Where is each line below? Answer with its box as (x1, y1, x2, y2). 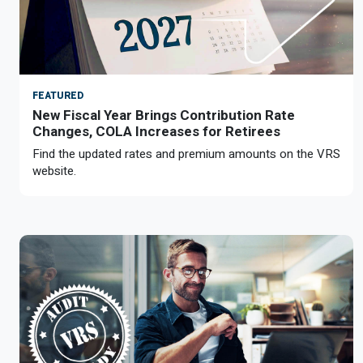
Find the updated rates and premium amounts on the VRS (32, 145, 340, 163)
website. (32, 162, 76, 180)
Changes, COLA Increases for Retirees (32, 123, 280, 139)
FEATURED (32, 88, 83, 103)
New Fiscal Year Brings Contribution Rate (32, 107, 295, 123)
